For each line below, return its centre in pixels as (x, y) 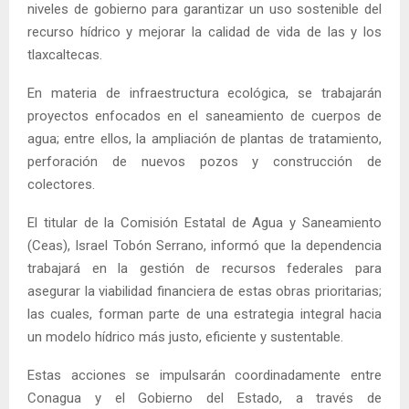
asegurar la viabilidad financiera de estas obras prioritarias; (204, 292)
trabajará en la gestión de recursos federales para (204, 269)
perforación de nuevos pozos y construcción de (204, 162)
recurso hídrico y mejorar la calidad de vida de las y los (204, 32)
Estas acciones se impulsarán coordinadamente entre (204, 376)
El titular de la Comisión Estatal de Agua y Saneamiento (204, 223)
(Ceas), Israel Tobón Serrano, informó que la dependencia (204, 246)
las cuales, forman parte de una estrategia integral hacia (204, 315)
